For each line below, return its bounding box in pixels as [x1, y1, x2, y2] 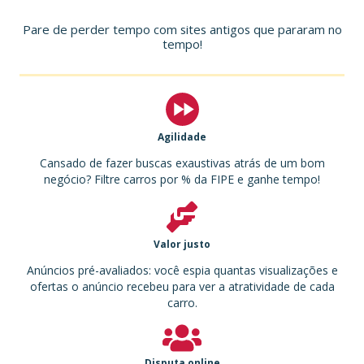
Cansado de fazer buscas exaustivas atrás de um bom [39, 155, 325, 171]
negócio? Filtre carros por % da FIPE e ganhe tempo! [44, 171, 320, 187]
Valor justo [154, 237, 210, 251]
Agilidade [158, 130, 206, 144]
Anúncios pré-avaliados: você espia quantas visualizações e [26, 262, 338, 278]
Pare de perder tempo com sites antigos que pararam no [22, 21, 342, 37]
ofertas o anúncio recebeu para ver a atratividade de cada [29, 279, 335, 294]
